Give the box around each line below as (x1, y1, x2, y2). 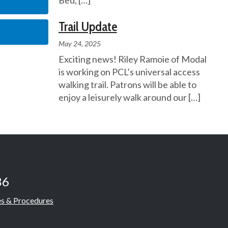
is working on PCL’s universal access (58, 66, 200, 78)
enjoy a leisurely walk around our (58, 92, 188, 103)
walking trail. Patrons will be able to (58, 79, 196, 91)
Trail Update (58, 19, 117, 35)
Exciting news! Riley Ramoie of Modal (58, 53, 207, 65)
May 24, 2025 (58, 39, 101, 48)
